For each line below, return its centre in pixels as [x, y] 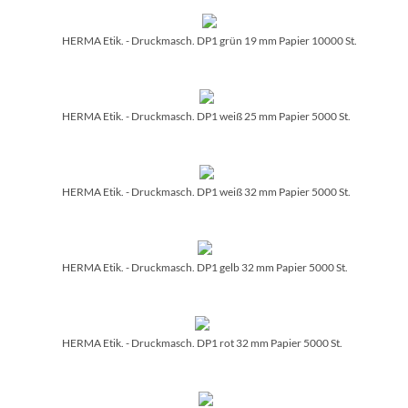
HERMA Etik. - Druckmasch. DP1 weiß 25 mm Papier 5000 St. [206, 116]
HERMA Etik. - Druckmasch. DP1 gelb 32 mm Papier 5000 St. [205, 267]
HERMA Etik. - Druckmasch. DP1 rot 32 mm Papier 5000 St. [202, 342]
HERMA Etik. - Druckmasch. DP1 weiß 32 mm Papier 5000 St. [206, 191]
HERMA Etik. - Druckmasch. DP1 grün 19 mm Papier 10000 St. [209, 40]
